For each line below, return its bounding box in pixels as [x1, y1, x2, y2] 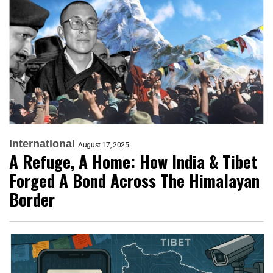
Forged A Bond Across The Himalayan [9, 168, 260, 193]
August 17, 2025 [78, 141, 129, 149]
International [9, 138, 75, 150]
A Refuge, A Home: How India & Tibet [9, 149, 257, 174]
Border [9, 187, 55, 211]
